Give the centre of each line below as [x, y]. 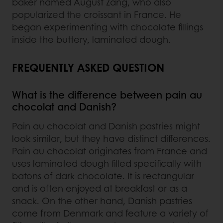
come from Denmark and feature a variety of [110, 213]
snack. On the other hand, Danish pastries [102, 201]
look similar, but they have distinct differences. [111, 139]
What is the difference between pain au [107, 95]
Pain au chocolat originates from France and [110, 151]
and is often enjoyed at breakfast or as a [100, 188]
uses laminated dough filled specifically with [107, 164]
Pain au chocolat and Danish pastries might [106, 126]
